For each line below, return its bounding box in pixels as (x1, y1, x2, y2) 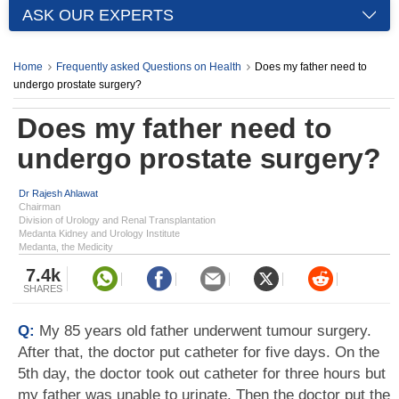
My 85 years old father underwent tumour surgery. (39, 322, 371, 339)
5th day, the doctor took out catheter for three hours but (18, 365, 386, 382)
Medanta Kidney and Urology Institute (19, 228, 180, 239)
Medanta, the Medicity (19, 241, 113, 252)
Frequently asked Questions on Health (56, 61, 241, 73)
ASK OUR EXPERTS (22, 6, 174, 24)
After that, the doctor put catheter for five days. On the (18, 344, 379, 361)
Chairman (19, 201, 61, 212)
